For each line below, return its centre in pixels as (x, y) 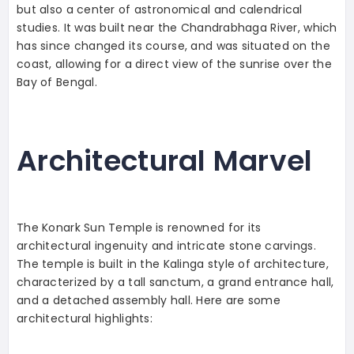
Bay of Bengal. (57, 82)
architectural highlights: (85, 318)
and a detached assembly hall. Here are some (149, 300)
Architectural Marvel (165, 160)
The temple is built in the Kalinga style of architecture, (173, 264)
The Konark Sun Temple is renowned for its (139, 227)
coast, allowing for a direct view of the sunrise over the (174, 64)
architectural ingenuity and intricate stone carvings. (166, 245)
